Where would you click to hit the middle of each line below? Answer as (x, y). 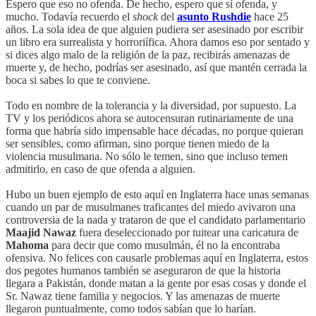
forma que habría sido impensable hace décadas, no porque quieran (154, 130)
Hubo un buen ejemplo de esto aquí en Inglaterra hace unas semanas (157, 194)
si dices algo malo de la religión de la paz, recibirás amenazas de (148, 54)
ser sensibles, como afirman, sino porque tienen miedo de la (138, 143)
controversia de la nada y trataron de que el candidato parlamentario (156, 219)
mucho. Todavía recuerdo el (69, 16)
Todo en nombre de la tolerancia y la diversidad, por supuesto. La (151, 105)
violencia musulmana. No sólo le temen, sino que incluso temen (147, 156)
